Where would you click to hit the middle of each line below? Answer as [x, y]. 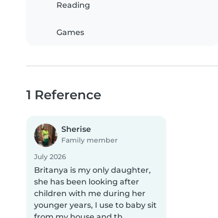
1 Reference [64, 95]
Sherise [76, 129]
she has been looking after [87, 182]
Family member [90, 140]
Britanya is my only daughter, [92, 170]
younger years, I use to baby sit [95, 205]
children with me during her [90, 194]
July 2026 [50, 157]
